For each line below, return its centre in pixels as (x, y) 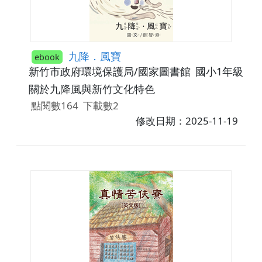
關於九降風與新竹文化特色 (92, 89)
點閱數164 (54, 105)
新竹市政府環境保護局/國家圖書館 (109, 72)
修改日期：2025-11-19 (187, 120)
